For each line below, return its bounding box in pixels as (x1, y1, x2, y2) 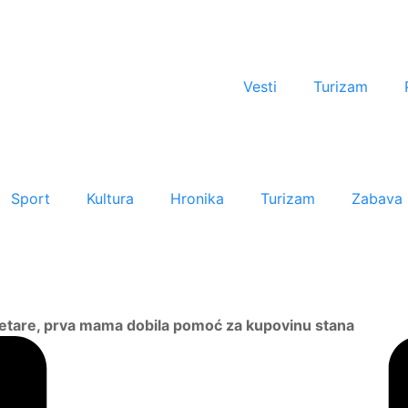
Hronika (170, 189, 224, 208)
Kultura (87, 189, 134, 208)
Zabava (352, 189, 403, 208)
